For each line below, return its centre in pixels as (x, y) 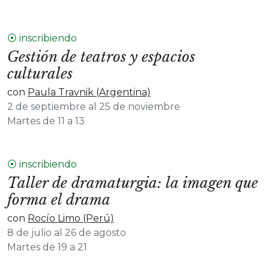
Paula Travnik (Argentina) (89, 92)
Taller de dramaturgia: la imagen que (133, 183)
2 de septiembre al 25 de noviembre (94, 107)
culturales (40, 74)
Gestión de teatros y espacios (101, 57)
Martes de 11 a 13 (46, 121)
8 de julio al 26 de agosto (67, 233)
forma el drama (59, 200)
